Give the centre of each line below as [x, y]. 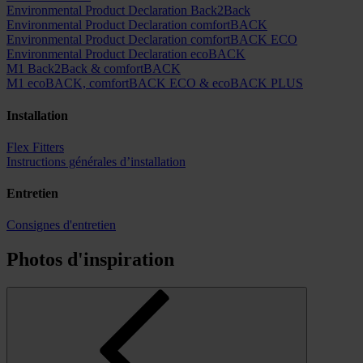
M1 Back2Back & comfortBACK [94, 69]
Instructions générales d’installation [96, 161]
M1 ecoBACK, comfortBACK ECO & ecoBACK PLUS [155, 83]
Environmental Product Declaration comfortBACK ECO [152, 40]
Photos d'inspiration [90, 260]
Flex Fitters [35, 147]
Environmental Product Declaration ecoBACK [126, 54]
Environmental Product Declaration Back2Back [128, 11]
